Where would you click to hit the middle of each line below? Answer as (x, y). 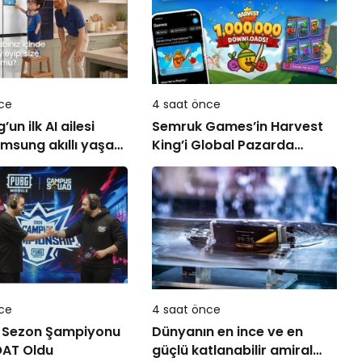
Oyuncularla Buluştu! (221, 163)
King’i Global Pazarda (223, 145)
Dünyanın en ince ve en (228, 332)
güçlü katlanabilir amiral (211, 351)
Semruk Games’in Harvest (238, 126)
